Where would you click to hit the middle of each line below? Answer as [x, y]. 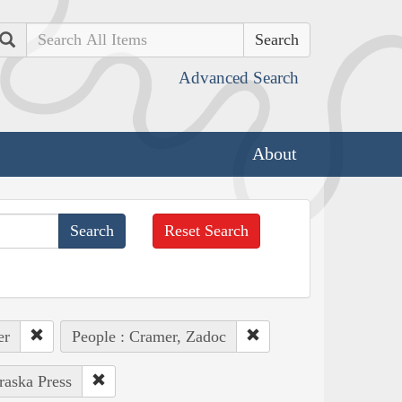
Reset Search [207, 230]
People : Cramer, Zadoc [149, 336]
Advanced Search [239, 78]
